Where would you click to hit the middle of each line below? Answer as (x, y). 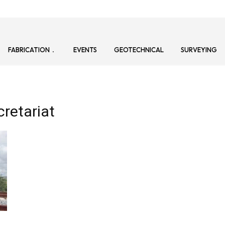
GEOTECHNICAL (139, 50)
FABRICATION (29, 50)
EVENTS (85, 50)
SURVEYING (199, 50)
